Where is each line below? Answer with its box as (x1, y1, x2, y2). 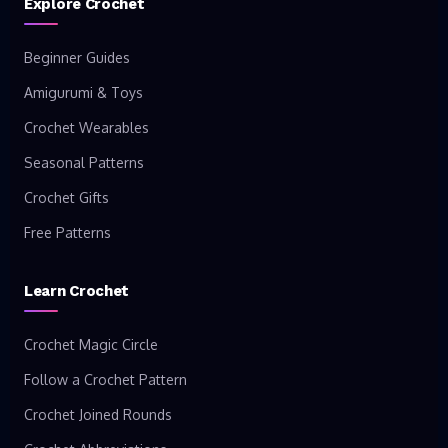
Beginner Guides (24, 49, 130, 66)
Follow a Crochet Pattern (24, 371, 187, 388)
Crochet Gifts (24, 189, 109, 206)
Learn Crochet (24, 282, 130, 300)
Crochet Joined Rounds (24, 406, 172, 423)
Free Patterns (24, 224, 111, 241)
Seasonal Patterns (24, 154, 144, 171)
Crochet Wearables (24, 119, 149, 136)
